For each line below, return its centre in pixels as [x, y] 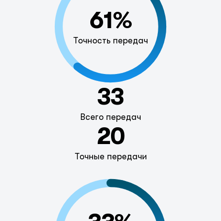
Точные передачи [110, 156]
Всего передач [110, 117]
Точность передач [110, 40]
